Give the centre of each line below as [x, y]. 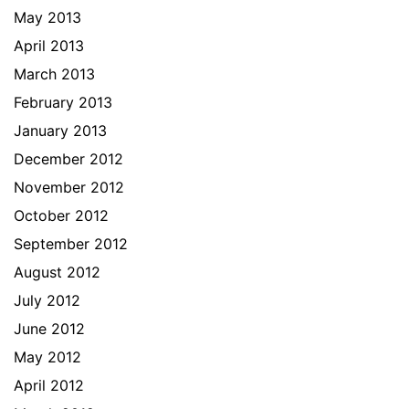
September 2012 [71, 243]
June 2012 [49, 328]
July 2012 [47, 300]
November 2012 [69, 187]
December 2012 [68, 158]
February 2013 [63, 102]
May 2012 [47, 357]
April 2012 [49, 385]
